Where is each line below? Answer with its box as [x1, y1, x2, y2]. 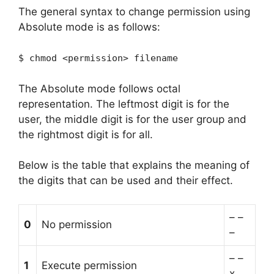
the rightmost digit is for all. [18, 128, 153, 141]
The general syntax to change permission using [18, 5, 250, 18]
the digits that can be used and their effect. [18, 174, 233, 187]
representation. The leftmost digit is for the [18, 97, 229, 110]
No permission [42, 218, 112, 231]
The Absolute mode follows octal [18, 82, 180, 95]
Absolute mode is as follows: [18, 20, 160, 33]
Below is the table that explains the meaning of [18, 159, 250, 171]
